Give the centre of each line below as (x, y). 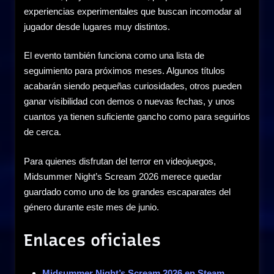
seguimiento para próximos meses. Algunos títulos (124, 71)
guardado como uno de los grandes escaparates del (127, 191)
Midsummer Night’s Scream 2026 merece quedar (123, 176)
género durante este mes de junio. (91, 207)
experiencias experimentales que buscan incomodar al (132, 11)
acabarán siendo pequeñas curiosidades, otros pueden (133, 86)
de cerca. (43, 132)
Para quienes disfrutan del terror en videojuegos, (120, 161)
